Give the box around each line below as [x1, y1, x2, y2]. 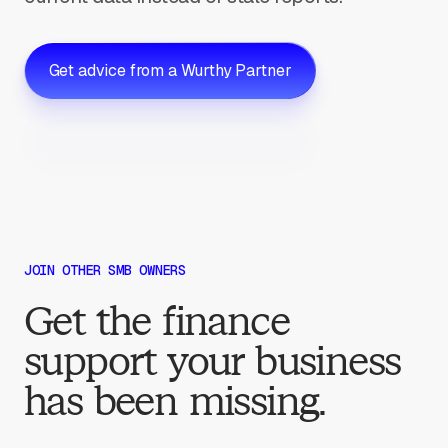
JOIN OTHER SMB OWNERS [24, 261, 186, 279]
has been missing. [24, 377, 326, 425]
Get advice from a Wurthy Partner [48, 59, 292, 81]
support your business [24, 337, 401, 385]
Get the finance [24, 297, 289, 345]
